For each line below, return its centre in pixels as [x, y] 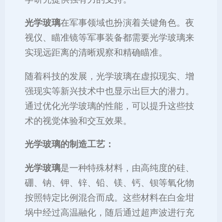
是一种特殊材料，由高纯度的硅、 [127, 168]
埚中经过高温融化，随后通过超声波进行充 [110, 212]
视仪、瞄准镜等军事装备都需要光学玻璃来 [110, 38]
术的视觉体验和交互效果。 [78, 121]
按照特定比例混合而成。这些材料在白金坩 [110, 197]
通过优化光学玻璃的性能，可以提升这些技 [110, 106]
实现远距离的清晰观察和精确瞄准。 [96, 53]
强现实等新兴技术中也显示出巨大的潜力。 [110, 91]
